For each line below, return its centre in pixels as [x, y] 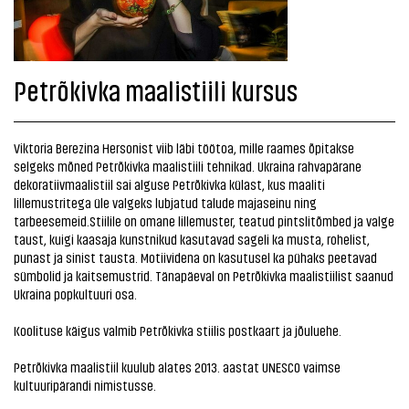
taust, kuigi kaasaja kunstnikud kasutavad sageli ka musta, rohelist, [192, 239]
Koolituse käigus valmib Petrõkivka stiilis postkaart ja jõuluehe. [178, 330]
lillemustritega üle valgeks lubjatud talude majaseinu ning [165, 202]
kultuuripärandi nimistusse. [85, 385]
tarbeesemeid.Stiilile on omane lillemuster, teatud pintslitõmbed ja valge [204, 220]
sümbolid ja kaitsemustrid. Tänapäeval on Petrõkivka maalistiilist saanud [204, 275]
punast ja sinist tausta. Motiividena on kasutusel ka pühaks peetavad [195, 257]
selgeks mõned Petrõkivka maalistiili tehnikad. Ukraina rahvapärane [188, 166]
